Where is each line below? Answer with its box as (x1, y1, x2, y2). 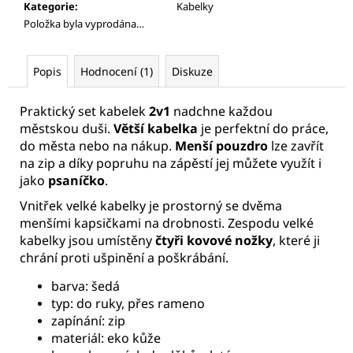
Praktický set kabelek (20, 102, 149, 121)
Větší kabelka (113, 120, 198, 138)
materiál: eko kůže (51, 329, 161, 347)
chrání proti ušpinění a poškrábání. (20, 249, 229, 267)
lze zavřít (271, 137, 324, 155)
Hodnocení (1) (80, 64, 153, 80)
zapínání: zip (51, 312, 125, 330)
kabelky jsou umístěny (20, 232, 155, 250)
